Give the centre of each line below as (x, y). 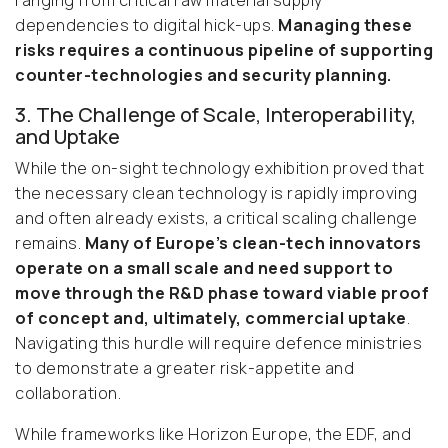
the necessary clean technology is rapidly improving (216, 193)
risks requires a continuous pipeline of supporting (224, 50)
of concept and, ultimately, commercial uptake (211, 318)
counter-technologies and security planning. (203, 75)
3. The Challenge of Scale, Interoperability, (215, 115)
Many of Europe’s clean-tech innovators (253, 243)
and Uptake (67, 137)
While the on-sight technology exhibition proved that (219, 168)
